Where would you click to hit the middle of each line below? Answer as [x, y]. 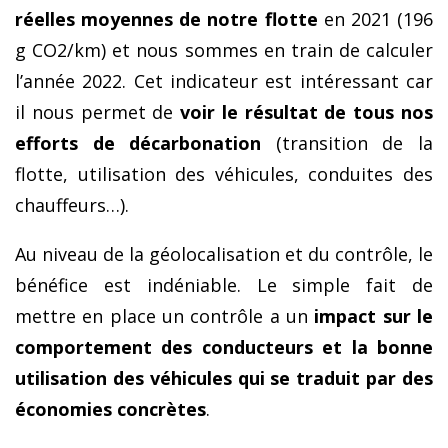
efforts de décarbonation [138, 143]
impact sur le [374, 316]
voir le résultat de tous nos [307, 112]
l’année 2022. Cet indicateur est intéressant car [224, 81]
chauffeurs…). [72, 205]
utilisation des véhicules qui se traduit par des [224, 378]
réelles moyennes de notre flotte [166, 19]
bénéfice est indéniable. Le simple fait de [224, 285]
